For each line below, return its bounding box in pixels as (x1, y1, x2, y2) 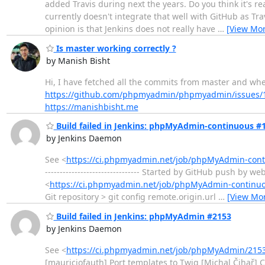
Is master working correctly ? (53, 42, 176, 54)
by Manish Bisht (46, 54, 110, 66)
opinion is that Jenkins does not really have (44, 23, 218, 35)
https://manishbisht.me (44, 101, 138, 112)
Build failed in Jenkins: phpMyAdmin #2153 (53, 210, 231, 222)
